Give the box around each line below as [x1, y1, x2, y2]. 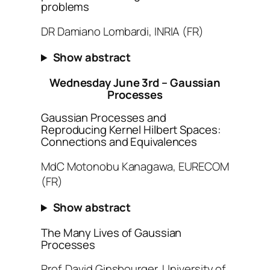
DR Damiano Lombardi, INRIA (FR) [41, 23, 204, 39]
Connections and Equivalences [41, 134, 198, 150]
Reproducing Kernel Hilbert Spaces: [41, 122, 221, 138]
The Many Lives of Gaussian [41, 224, 182, 240]
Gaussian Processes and [41, 110, 166, 126]
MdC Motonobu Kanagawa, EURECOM [41, 158, 229, 174]
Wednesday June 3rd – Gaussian [49, 74, 221, 90]
